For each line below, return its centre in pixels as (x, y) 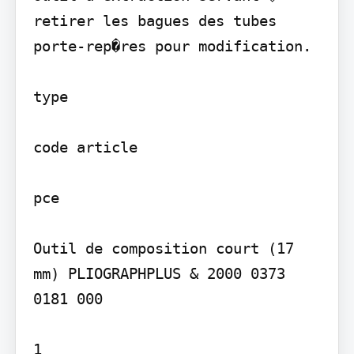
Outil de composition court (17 (163, 249)
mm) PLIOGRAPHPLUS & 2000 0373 (159, 274)
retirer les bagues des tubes (154, 21)
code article (85, 147)
